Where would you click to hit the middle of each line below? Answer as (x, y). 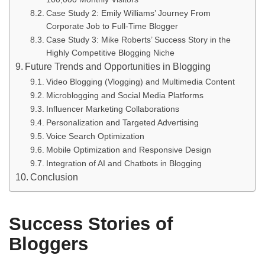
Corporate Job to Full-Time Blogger (112, 26)
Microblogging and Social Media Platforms (125, 95)
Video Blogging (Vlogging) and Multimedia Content (140, 81)
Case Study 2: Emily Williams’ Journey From (128, 13)
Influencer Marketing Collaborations (112, 109)
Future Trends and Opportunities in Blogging (118, 66)
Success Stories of (91, 224)
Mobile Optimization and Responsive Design (128, 149)
